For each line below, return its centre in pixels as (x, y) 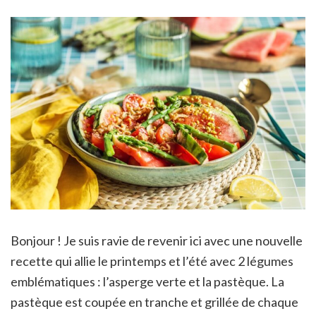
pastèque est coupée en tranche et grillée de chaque (154, 302)
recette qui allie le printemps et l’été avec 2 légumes (152, 261)
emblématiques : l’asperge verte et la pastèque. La (147, 282)
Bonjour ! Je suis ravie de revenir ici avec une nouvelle (157, 241)
